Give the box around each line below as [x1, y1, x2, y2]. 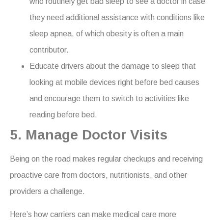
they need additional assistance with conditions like [29, 13, 205, 22]
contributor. [29, 45, 69, 54]
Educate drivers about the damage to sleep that [29, 61, 196, 70]
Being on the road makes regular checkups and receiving [10, 154, 203, 163]
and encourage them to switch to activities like [29, 94, 189, 103]
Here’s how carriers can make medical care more [10, 210, 176, 219]
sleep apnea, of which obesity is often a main [29, 29, 184, 38]
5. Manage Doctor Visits [10, 127, 167, 142]
